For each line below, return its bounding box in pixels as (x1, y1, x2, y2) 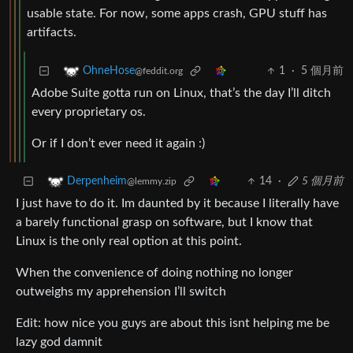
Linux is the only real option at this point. (16, 235, 242, 248)
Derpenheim (67, 176, 127, 188)
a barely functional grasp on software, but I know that (16, 216, 313, 229)
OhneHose (83, 65, 135, 77)
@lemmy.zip (127, 176, 176, 187)
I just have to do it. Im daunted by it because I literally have (16, 197, 339, 210)
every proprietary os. (32, 106, 146, 119)
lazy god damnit (16, 336, 102, 349)
